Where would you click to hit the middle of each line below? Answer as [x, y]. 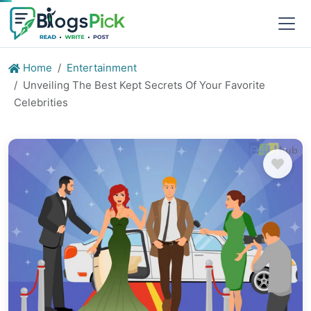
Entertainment [102, 68]
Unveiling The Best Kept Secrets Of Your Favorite [144, 85]
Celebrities [41, 102]
